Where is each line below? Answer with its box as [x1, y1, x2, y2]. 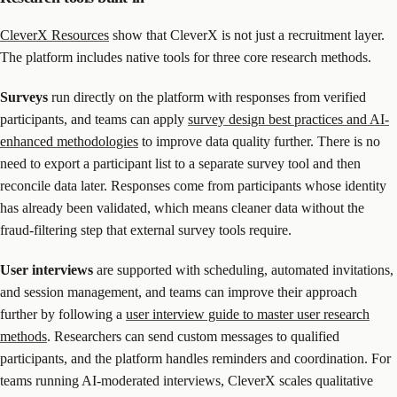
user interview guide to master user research [126, 306, 370, 322]
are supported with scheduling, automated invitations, [93, 261, 393, 277]
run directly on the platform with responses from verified [48, 89, 366, 105]
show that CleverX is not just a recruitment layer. [109, 27, 385, 43]
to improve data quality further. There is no [138, 133, 380, 149]
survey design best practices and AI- [188, 111, 389, 127]
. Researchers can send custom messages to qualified [47, 328, 339, 344]
